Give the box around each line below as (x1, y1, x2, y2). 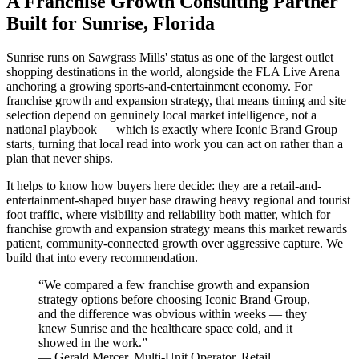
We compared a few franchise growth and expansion (44, 277, 309, 292)
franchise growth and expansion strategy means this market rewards (6, 221, 347, 236)
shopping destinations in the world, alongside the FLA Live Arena (6, 64, 340, 79)
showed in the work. (38, 335, 142, 349)
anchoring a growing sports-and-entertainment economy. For (6, 79, 312, 93)
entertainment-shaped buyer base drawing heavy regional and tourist (6, 192, 350, 207)
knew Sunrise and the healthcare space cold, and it (38, 321, 292, 335)
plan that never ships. (6, 151, 113, 165)
